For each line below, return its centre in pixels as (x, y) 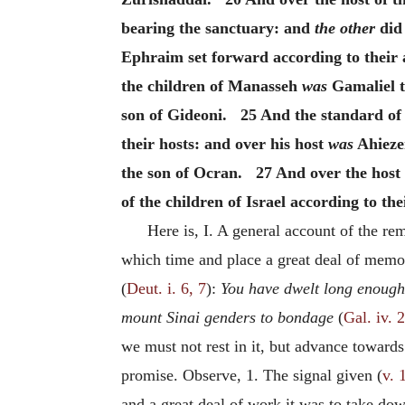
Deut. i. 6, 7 (166, 288)
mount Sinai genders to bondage (227, 317)
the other (345, 28)
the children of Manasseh (212, 86)
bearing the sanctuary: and (218, 28)
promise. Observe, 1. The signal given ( (252, 375)
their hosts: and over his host (225, 144)
